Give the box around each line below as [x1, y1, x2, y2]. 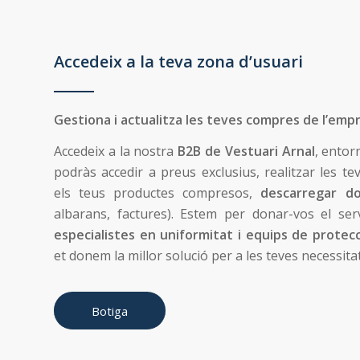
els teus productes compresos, [54, 184, 261, 202]
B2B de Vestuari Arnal [178, 142, 315, 161]
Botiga [92, 302, 128, 319]
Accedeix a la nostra [54, 142, 178, 161]
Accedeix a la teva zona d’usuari [54, 51, 303, 72]
